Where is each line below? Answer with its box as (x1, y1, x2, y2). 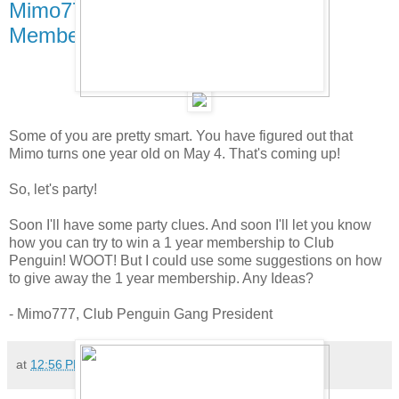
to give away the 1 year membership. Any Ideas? (9, 271, 313, 287)
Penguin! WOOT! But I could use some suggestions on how (9, 253, 382, 269)
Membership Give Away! (9, 23, 238, 48)
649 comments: (100, 357, 188, 372)
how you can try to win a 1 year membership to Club (9, 235, 334, 251)
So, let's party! (9, 182, 97, 198)
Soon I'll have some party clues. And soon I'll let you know (9, 217, 371, 233)
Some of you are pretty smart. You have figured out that (9, 128, 353, 144)
